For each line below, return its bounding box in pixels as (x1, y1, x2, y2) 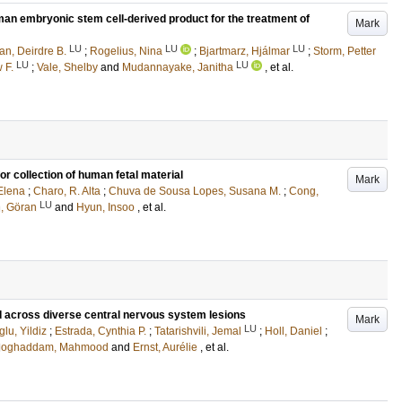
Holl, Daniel (265, 325, 322, 337)
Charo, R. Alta (33, 185, 100, 197)
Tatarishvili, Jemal (154, 325, 241, 337)
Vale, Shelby (37, 61, 98, 74)
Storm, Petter (313, 45, 376, 57)
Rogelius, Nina (90, 45, 162, 57)
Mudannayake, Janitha (122, 61, 233, 74)
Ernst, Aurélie (133, 341, 197, 354)
